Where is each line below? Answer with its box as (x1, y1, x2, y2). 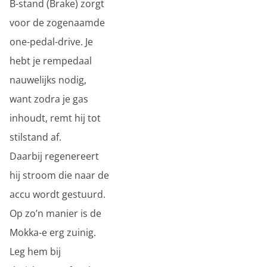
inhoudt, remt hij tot (10, 111, 101, 125)
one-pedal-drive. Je (10, 35, 93, 48)
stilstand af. (10, 131, 61, 144)
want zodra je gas (10, 92, 88, 105)
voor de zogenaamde (10, 16, 105, 29)
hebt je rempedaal (10, 54, 92, 67)
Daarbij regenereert (10, 150, 99, 163)
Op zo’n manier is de (10, 207, 101, 220)
